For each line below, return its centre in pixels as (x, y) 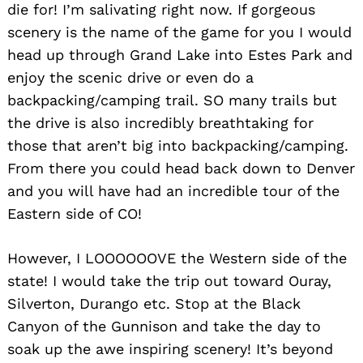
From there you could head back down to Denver (181, 168)
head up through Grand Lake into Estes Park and (180, 54)
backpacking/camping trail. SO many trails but (172, 100)
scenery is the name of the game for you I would (179, 32)
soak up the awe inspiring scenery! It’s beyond (170, 348)
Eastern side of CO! (75, 213)
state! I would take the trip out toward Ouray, (169, 280)
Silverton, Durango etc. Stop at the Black (154, 303)
